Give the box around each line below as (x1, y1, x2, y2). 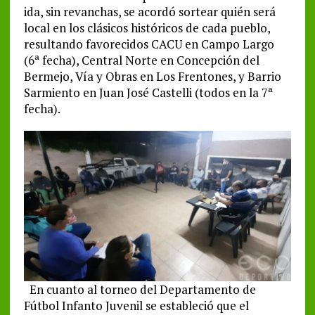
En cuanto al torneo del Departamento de (23, 281, 256, 298)
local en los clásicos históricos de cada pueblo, (23, 20, 270, 37)
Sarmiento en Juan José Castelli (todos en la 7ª (23, 84, 273, 101)
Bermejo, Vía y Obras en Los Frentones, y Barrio (23, 68, 281, 85)
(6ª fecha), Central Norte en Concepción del (23, 52, 259, 69)
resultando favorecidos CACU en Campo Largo (23, 36, 274, 53)
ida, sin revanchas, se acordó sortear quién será (23, 4, 276, 20)
